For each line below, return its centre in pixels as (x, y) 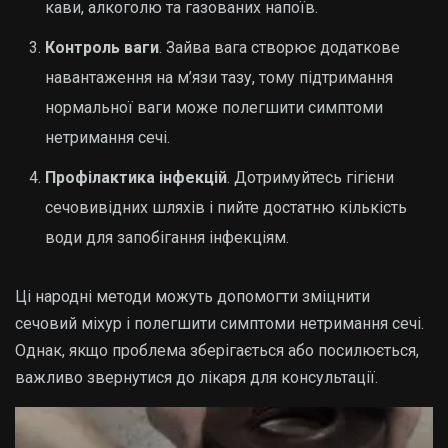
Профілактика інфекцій (136, 177)
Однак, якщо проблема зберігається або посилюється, (217, 350)
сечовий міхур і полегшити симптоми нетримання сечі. (219, 323)
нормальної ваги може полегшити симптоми (214, 107)
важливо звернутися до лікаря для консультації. (196, 377)
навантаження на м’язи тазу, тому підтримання (219, 77)
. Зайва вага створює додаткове (279, 47)
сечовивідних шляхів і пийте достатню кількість (226, 207)
